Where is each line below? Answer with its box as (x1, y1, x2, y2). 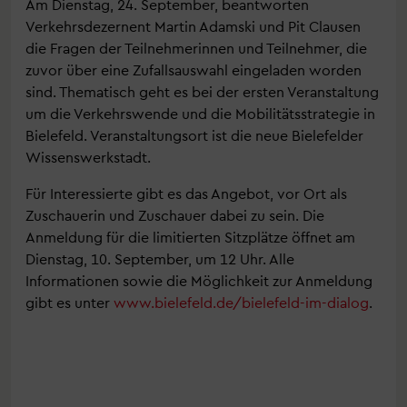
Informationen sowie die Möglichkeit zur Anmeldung (25, 272, 372, 289)
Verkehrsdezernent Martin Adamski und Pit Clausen (25, 17, 361, 35)
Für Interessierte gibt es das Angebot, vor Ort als (25, 184, 347, 202)
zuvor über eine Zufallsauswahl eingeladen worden (25, 61, 362, 78)
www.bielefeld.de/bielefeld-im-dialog (114, 293, 369, 311)
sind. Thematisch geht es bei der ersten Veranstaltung (25, 83, 379, 100)
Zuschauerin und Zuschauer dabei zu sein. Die (25, 206, 324, 223)
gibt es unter (25, 293, 114, 311)
